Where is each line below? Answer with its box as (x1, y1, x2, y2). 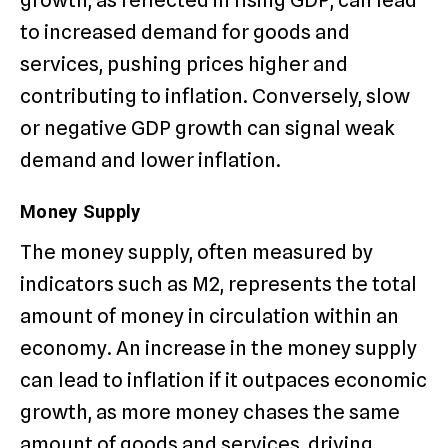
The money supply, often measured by (20, 239, 373, 264)
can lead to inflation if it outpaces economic (20, 367, 427, 392)
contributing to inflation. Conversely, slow (20, 83, 410, 108)
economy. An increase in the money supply (20, 335, 417, 360)
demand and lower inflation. (20, 147, 281, 172)
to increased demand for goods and (20, 19, 350, 44)
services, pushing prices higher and (20, 51, 348, 76)
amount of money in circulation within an (20, 303, 399, 328)
